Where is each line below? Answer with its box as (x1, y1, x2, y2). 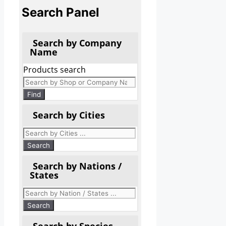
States (30, 168, 59, 181)
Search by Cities (33, 108, 105, 121)
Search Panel (22, 5, 99, 20)
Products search (23, 64, 86, 75)
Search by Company (33, 36, 122, 49)
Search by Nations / (33, 159, 122, 172)
